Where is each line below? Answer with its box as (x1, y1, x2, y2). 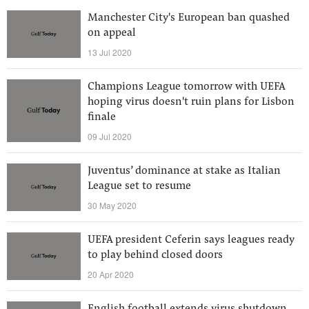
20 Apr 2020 (88, 268, 134, 280)
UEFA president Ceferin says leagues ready (88, 235, 295, 246)
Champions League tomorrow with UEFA (88, 81, 285, 92)
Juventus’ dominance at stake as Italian (88, 166, 281, 177)
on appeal (88, 28, 136, 39)
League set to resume (88, 181, 191, 192)
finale (88, 112, 116, 123)
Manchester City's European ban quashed (88, 12, 290, 23)
